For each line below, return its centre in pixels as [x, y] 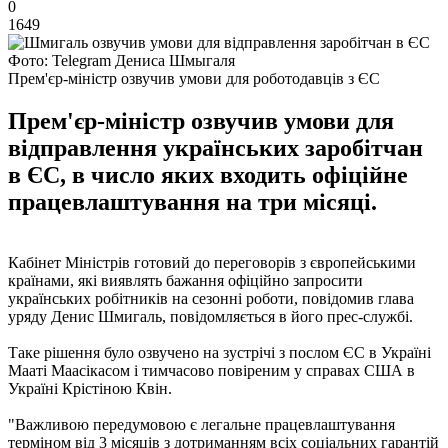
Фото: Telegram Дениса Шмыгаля [121, 60]
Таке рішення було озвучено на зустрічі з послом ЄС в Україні [219, 352]
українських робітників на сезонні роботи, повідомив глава [211, 298]
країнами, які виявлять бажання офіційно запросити [185, 280]
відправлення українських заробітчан [215, 147]
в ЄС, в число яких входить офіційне [208, 174]
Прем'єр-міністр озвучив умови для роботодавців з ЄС [194, 78]
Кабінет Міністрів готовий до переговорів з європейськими [212, 262]
